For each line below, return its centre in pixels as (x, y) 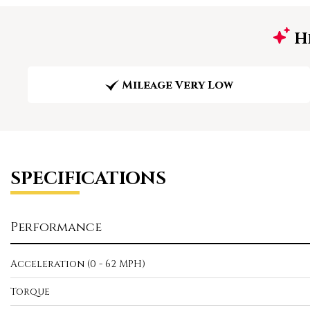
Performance (56, 227)
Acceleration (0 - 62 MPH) (78, 264)
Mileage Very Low (177, 85)
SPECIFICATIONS (88, 179)
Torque (30, 292)
